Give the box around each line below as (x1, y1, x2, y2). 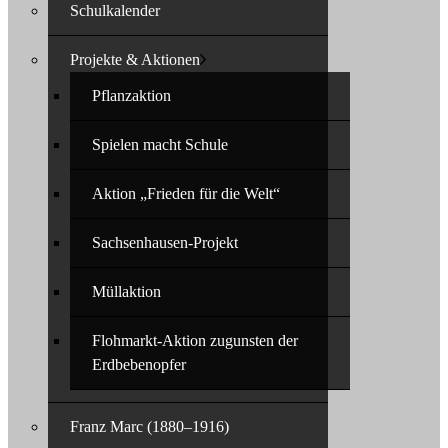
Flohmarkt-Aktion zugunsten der (92, 332, 298, 349)
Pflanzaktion (92, 87, 171, 104)
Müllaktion (92, 283, 161, 300)
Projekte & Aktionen (70, 51, 200, 68)
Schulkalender (70, 2, 160, 19)
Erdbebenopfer (92, 356, 186, 373)
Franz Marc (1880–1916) (70, 418, 229, 435)
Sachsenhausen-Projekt (92, 234, 238, 251)
